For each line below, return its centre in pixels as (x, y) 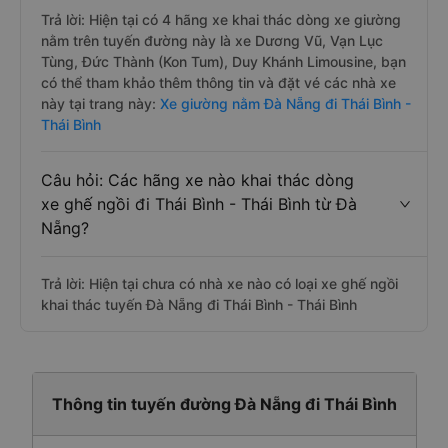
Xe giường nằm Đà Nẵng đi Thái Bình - (283, 103)
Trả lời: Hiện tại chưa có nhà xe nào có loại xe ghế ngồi (219, 283)
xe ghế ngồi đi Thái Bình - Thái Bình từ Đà (199, 204)
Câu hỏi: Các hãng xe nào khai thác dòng (197, 180)
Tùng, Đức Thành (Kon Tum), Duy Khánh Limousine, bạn (223, 61)
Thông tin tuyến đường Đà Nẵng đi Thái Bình (224, 404)
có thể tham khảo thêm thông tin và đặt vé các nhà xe (218, 82)
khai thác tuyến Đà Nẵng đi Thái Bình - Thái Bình (199, 304)
